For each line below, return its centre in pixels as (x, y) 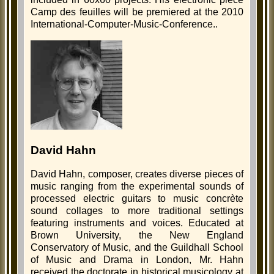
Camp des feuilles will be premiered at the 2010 (137, 12)
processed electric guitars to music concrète (137, 198)
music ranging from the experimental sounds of (137, 186)
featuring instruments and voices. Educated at (137, 223)
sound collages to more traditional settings (137, 210)
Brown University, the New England (137, 235)
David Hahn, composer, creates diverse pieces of (137, 174)
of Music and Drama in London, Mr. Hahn (137, 259)
